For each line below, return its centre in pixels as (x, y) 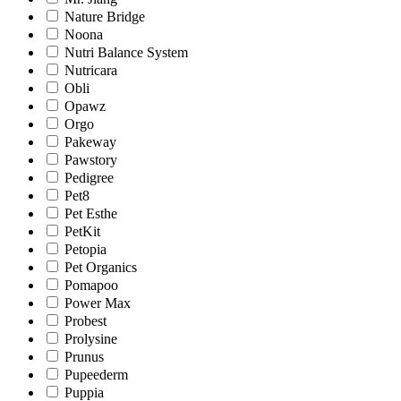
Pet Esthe (91, 213)
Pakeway (90, 141)
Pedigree (89, 177)
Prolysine (91, 338)
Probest (85, 320)
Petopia (85, 249)
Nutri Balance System (126, 52)
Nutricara (91, 70)
